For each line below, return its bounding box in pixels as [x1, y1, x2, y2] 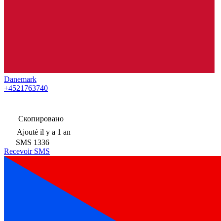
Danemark [4, 74, 37, 83]
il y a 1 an [40, 127, 71, 136]
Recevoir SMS [4, 147, 50, 155]
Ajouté [17, 127, 38, 136]
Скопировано [16, 114, 64, 123]
